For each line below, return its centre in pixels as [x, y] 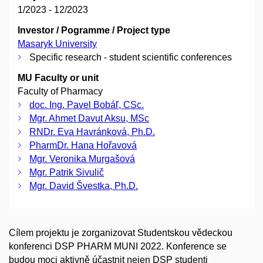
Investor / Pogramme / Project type [94, 31]
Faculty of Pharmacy [60, 92]
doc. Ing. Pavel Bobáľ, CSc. [87, 105]
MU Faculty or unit [58, 78]
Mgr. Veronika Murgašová [82, 159]
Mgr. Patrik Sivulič [67, 173]
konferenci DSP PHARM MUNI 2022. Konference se [118, 247]
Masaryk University [57, 44]
